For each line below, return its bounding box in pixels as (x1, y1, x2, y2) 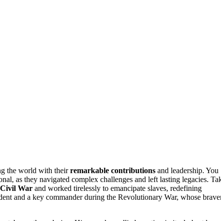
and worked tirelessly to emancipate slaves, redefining (33, 184, 202, 193)
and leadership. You (155, 166, 219, 175)
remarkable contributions (70, 166, 155, 175)
